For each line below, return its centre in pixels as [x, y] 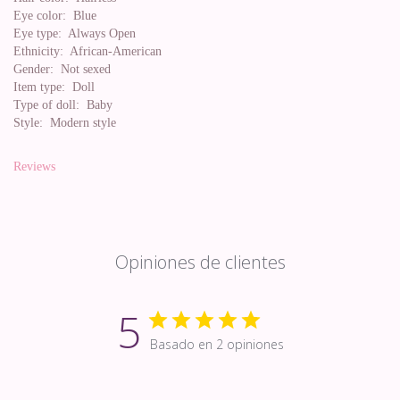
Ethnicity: [38, 51]
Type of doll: [46, 105]
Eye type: [37, 33]
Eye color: [40, 16]
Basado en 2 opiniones [217, 344]
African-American [112, 51]
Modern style [79, 123]
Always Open [99, 33]
